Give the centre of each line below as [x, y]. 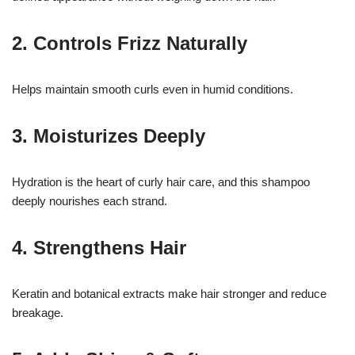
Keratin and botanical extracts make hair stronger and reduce [169, 294]
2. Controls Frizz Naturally [130, 44]
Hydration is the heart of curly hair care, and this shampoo [161, 182]
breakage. [38, 313]
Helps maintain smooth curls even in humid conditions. [153, 90]
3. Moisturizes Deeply [109, 136]
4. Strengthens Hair [99, 248]
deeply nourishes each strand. [90, 201]
